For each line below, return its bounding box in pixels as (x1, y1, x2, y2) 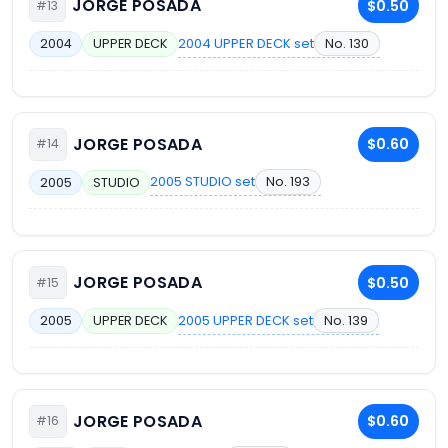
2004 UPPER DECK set (178, 33, 315, 53)
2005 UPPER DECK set (178, 310, 314, 330)
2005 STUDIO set (150, 172, 256, 192)
